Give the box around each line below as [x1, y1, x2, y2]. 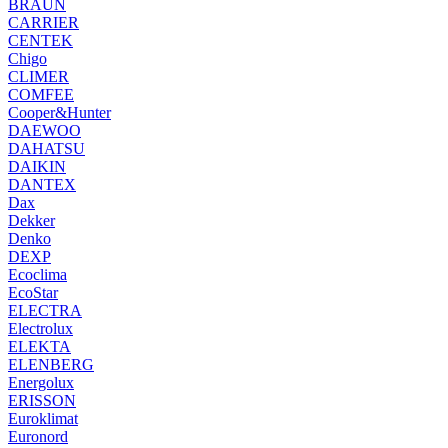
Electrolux [8, 319, 73, 337]
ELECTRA [8, 301, 82, 319]
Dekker [8, 211, 55, 229]
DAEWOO [8, 121, 81, 139]
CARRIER [8, 13, 79, 31]
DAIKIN [8, 157, 66, 175]
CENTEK [8, 31, 73, 49]
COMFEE [8, 85, 74, 103]
